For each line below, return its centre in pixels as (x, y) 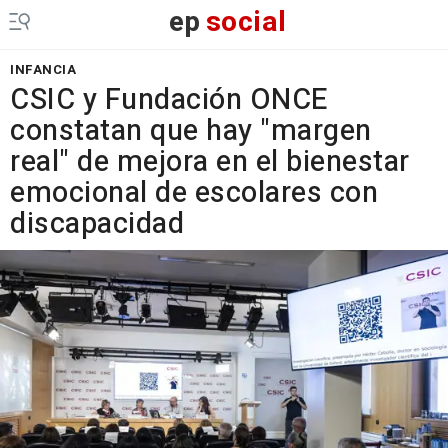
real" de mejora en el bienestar (210, 162)
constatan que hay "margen (191, 131)
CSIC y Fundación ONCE (169, 100)
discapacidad (97, 224)
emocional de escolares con (194, 193)
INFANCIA (43, 69)
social (246, 22)
